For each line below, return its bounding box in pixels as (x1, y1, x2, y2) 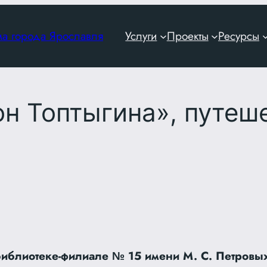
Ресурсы (218, 27, 259, 44)
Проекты (166, 27, 209, 44)
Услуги (125, 27, 157, 44)
